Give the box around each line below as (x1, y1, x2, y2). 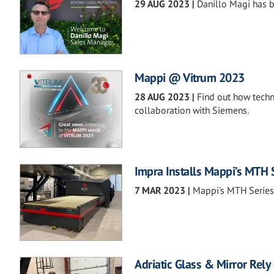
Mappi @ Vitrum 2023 (135, 70, 245, 86)
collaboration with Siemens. (135, 104, 249, 117)
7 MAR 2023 (135, 183, 185, 196)
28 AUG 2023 (135, 91, 190, 103)
